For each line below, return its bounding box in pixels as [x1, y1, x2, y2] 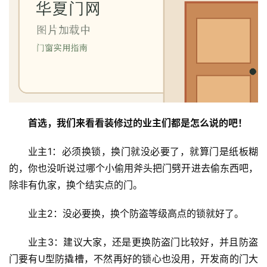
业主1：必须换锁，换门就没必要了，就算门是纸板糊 [28, 145, 258, 158]
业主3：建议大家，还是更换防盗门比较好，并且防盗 [28, 236, 258, 249]
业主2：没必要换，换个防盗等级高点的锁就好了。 [28, 207, 244, 220]
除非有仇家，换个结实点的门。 [9, 179, 142, 191]
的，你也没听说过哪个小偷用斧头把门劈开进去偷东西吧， [9, 162, 258, 175]
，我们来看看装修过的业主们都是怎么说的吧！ [47, 117, 247, 129]
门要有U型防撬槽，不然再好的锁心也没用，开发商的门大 [9, 253, 258, 265]
